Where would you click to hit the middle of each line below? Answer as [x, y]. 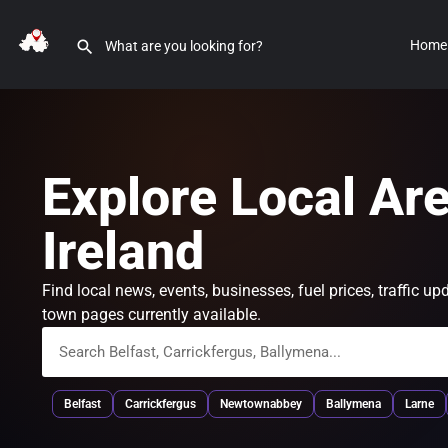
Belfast [82, 404]
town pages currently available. [151, 314]
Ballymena [353, 404]
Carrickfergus [160, 404]
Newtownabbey [261, 404]
